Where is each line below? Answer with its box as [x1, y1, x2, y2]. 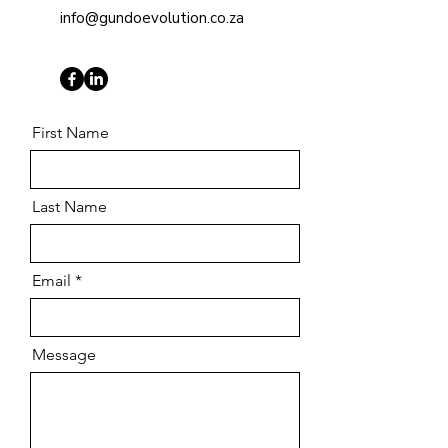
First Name [32, 123, 109, 142]
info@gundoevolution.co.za [60, 8, 244, 28]
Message [32, 345, 96, 364]
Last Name [32, 197, 107, 216]
